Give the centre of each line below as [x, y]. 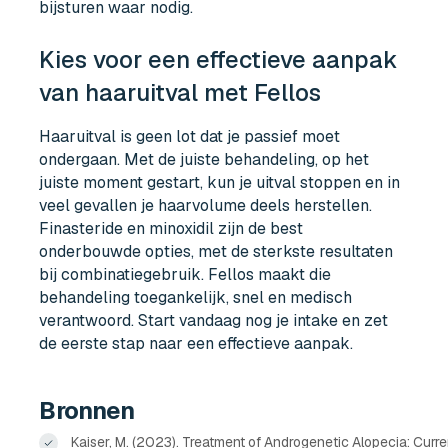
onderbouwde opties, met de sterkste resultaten [216, 251]
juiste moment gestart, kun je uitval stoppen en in [220, 182]
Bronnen [86, 411]
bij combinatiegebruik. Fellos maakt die [185, 274]
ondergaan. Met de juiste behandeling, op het [204, 159]
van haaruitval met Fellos [180, 92]
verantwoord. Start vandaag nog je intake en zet [214, 320]
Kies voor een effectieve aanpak [219, 59]
